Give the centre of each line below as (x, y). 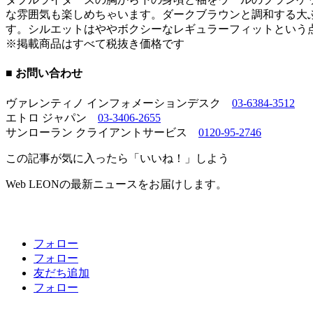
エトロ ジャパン (52, 117)
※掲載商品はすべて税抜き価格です (95, 44)
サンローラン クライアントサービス (102, 132)
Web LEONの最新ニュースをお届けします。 (116, 184)
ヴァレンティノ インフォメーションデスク (119, 103)
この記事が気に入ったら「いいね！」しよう (117, 158)
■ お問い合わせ (44, 73)
